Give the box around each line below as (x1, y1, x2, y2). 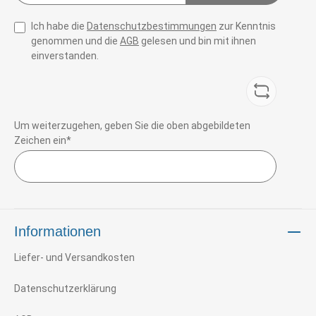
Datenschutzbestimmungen (87, 20, 217, 32)
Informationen (14, 224, 101, 239)
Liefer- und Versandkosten (14, 252, 135, 263)
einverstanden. (31, 49, 99, 61)
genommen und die (31, 35, 120, 47)
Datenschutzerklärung (14, 283, 116, 294)
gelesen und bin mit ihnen (139, 35, 256, 47)
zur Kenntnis (217, 20, 276, 32)
